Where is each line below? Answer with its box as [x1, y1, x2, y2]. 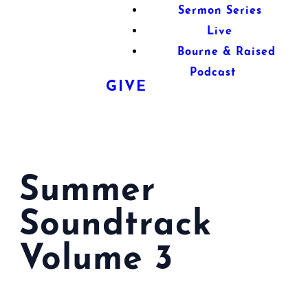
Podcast [190, 67, 236, 78]
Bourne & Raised [177, 47, 276, 58]
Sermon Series [177, 5, 262, 16]
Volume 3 [19, 243, 173, 278]
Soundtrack [19, 208, 212, 243]
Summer [19, 174, 156, 209]
